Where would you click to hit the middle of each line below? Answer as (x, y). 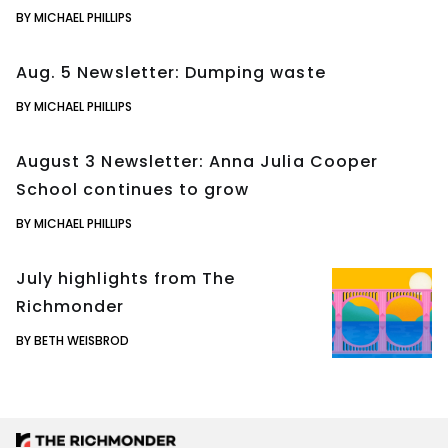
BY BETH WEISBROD (72, 340)
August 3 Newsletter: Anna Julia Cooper (197, 161)
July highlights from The (126, 278)
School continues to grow (133, 189)
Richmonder (70, 306)
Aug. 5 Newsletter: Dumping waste (171, 72)
